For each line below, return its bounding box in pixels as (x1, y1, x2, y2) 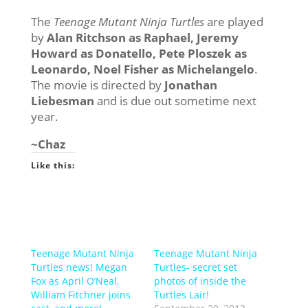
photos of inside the (153, 274, 246, 288)
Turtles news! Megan (30, 261, 127, 274)
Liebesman (30, 93, 94, 109)
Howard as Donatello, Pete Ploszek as (30, 45, 247, 62)
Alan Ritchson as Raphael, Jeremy (46, 30, 239, 46)
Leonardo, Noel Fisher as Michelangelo (30, 61, 254, 78)
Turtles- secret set (153, 261, 237, 274)
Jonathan (164, 77, 217, 93)
